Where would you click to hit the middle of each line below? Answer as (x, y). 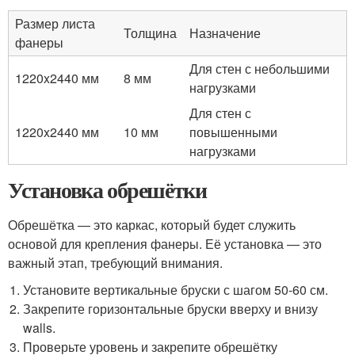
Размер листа (55, 23)
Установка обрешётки (107, 190)
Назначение (225, 33)
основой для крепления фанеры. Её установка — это (165, 244)
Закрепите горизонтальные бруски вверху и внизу (171, 309)
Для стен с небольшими (260, 69)
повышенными (233, 132)
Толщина (150, 33)
